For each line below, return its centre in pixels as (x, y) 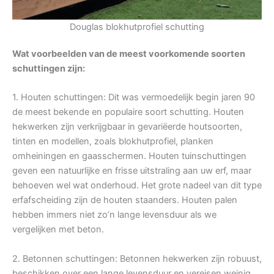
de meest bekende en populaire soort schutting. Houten (128, 112)
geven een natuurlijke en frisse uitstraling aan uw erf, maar (132, 171)
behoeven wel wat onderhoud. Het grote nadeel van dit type (137, 186)
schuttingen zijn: (49, 68)
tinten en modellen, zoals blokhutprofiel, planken (113, 142)
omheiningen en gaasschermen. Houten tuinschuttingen (129, 156)
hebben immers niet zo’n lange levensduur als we (114, 215)
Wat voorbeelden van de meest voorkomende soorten (129, 54)
